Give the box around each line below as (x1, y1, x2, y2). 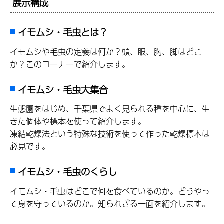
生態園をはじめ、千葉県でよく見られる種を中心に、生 (10, 102, 210, 115)
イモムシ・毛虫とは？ (18, 25, 108, 40)
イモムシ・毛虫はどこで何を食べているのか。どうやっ (10, 184, 210, 197)
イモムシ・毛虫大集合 (18, 82, 108, 97)
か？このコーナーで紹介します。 (10, 58, 130, 71)
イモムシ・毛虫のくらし (18, 164, 117, 179)
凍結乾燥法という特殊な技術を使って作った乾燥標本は (10, 127, 210, 140)
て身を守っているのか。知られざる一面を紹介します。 (10, 197, 210, 210)
